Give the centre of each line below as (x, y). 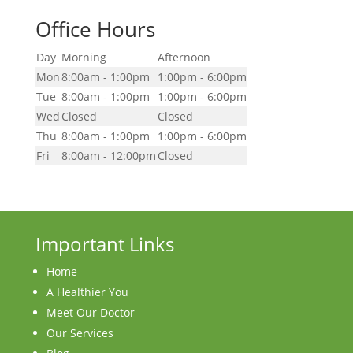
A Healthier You (87, 292)
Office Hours (95, 29)
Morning (84, 57)
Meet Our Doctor (90, 312)
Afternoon (184, 57)
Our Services (80, 333)
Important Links (104, 243)
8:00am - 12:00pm (108, 155)
